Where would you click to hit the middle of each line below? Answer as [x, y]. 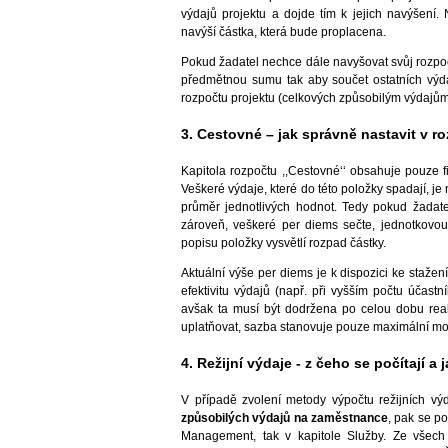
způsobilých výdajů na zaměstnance [285, 418]
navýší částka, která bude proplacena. [284, 31]
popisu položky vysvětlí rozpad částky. [284, 242]
